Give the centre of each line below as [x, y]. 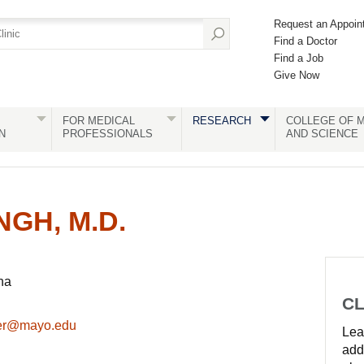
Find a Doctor [305, 41]
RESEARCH [221, 121]
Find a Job [299, 58]
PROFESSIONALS [107, 134]
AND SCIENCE [322, 134]
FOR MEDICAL [98, 121]
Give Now [297, 75]
